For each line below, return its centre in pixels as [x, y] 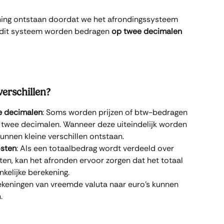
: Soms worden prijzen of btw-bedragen [116, 112]
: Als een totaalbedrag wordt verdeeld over [96, 148]
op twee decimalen [148, 31]
